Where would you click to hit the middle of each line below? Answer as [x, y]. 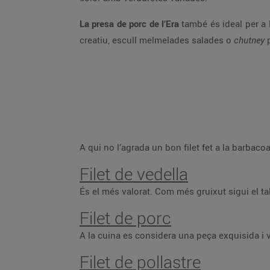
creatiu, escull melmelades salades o [157, 40]
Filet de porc [125, 218]
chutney [249, 40]
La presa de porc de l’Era [129, 24]
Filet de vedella [134, 174]
